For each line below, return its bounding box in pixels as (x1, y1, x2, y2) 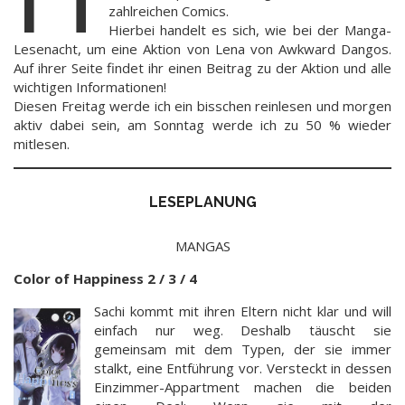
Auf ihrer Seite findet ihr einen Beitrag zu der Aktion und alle (14, 58, 391, 77)
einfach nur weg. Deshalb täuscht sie (94, 320, 391, 339)
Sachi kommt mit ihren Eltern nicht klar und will (94, 301, 391, 320)
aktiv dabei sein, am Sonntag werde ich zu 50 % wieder (14, 115, 391, 134)
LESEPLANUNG (148, 193, 257, 212)
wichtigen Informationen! (14, 77, 166, 96)
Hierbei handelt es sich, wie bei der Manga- (108, 20, 391, 39)
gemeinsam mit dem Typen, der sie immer (94, 339, 391, 358)
